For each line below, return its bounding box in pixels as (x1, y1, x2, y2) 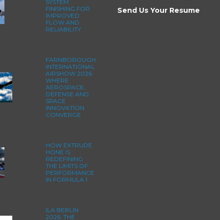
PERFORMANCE (45, 168, 94, 176)
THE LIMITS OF (45, 162, 88, 169)
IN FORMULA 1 (45, 175, 87, 183)
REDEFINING (45, 155, 83, 163)
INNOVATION (45, 104, 84, 111)
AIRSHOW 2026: (45, 69, 93, 77)
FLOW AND (45, 18, 80, 26)
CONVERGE (45, 110, 81, 118)
